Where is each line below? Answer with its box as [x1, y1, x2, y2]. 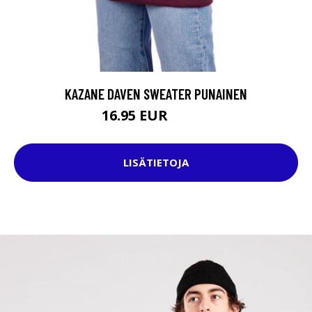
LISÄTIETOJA [123, 155, 189, 170]
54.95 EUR [171, 111, 210, 123]
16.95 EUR [102, 105, 171, 125]
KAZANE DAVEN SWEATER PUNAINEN [65, 84, 247, 102]
